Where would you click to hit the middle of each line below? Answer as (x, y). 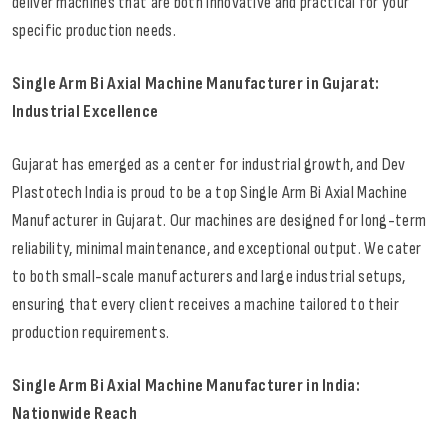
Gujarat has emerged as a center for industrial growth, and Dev (209, 165)
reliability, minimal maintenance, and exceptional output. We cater (217, 249)
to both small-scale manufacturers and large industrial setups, (209, 277)
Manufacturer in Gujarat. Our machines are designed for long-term (219, 221)
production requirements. (91, 333)
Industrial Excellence (85, 112)
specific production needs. (94, 31)
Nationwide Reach (74, 414)
